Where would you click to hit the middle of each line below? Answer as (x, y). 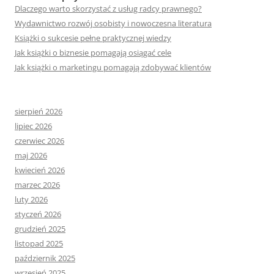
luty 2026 (31, 199)
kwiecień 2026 (40, 170)
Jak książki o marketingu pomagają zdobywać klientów (113, 67)
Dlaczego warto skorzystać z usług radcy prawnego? (108, 9)
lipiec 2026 (33, 126)
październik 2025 (45, 258)
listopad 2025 (39, 243)
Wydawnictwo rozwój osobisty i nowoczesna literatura (113, 23)
